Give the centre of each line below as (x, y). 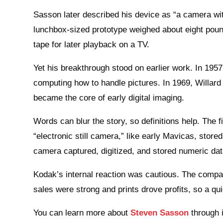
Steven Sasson (160, 213)
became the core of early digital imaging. (109, 98)
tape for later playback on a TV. (92, 44)
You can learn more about (82, 213)
